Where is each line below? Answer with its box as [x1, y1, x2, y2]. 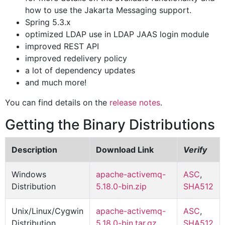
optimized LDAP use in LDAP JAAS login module [25, 29, 209, 39]
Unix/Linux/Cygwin [12, 206, 83, 216]
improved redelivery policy [25, 53, 127, 63]
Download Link [96, 145, 154, 155]
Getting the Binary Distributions [5, 116, 215, 133]
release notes [109, 97, 160, 107]
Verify [183, 145, 207, 155]
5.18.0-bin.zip [96, 181, 147, 191]
